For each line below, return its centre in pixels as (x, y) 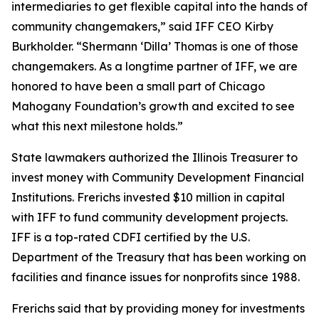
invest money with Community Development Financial (158, 177)
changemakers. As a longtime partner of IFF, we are (155, 66)
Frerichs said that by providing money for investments (158, 308)
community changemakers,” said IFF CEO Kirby (142, 26)
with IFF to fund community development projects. (150, 217)
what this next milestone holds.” (97, 126)
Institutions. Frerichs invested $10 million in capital (148, 197)
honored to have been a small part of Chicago (138, 86)
